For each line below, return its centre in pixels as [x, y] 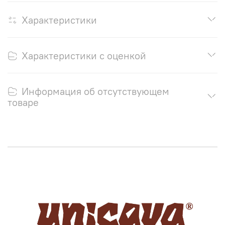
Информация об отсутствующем [95, 91]
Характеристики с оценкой [84, 55]
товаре [23, 102]
